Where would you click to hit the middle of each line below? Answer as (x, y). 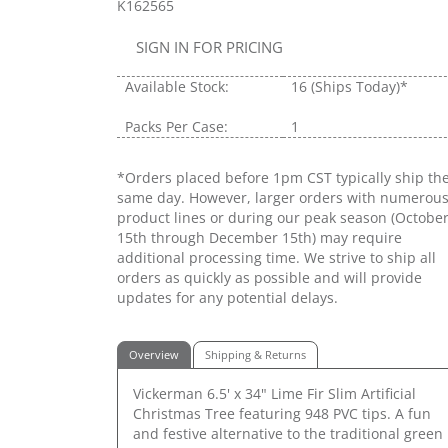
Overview (154, 354)
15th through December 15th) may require (259, 238)
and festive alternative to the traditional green (288, 434)
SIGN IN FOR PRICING (209, 47)
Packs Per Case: (176, 127)
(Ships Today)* (359, 87)
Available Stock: (177, 87)
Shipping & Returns (255, 354)
